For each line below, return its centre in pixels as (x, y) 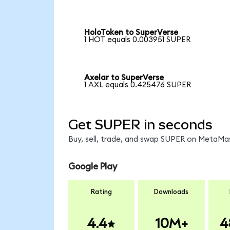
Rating (101, 192)
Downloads (171, 192)
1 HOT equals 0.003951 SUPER (138, 40)
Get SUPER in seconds (140, 124)
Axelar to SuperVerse (124, 78)
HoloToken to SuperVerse (131, 33)
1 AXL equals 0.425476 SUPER (138, 85)
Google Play (92, 167)
